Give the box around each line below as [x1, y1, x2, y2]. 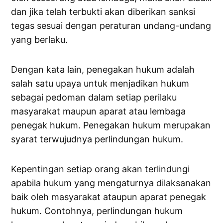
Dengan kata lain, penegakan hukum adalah [11, 64, 195, 75]
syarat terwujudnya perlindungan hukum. [11, 134, 184, 145]
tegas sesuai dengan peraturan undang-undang [11, 20, 212, 31]
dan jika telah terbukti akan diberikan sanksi [11, 6, 196, 17]
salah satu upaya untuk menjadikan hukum [11, 78, 190, 89]
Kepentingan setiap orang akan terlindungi [11, 164, 190, 175]
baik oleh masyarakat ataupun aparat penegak [11, 192, 207, 203]
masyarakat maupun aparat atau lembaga [11, 106, 186, 117]
